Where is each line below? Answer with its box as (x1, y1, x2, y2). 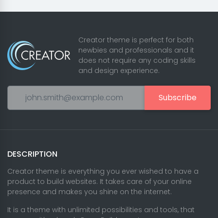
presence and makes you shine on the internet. (7, 186, 172, 197)
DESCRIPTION (7, 148, 57, 160)
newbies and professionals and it (78, 45, 194, 55)
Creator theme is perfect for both (78, 35, 194, 45)
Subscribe (159, 91, 197, 103)
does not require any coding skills (78, 55, 196, 65)
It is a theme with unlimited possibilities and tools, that (7, 204, 195, 215)
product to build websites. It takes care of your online (7, 176, 192, 186)
